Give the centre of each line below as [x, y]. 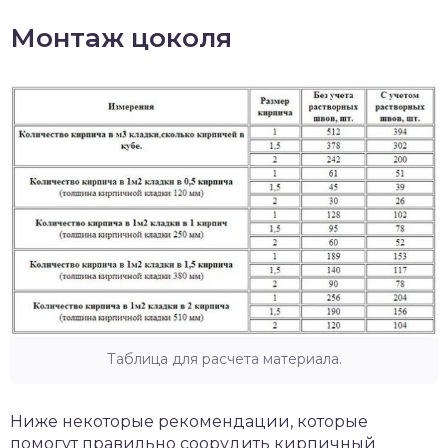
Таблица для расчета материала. [224, 358]
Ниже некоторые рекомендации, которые [189, 421]
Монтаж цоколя [121, 38]
